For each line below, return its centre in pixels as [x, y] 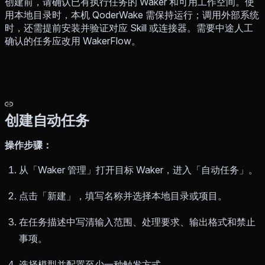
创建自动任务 [47, 121]
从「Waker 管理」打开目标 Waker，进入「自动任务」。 [138, 170]
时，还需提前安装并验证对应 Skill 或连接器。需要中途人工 [129, 28]
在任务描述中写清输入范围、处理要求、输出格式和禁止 [137, 222]
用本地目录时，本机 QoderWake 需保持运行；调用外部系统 [132, 15]
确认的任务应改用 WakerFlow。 [73, 41]
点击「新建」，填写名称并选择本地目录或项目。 [123, 196]
